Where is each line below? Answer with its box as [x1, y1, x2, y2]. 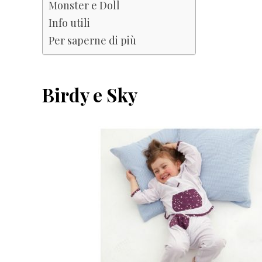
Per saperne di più [49, 32, 136, 47]
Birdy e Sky [42, 82, 137, 107]
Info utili [49, 15, 90, 30]
